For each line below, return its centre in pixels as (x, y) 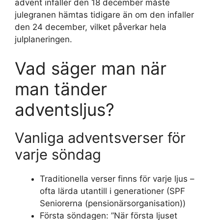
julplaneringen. (43, 39)
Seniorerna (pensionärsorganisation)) (113, 203)
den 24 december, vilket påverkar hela (91, 27)
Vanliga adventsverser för (100, 138)
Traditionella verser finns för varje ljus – (117, 179)
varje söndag (58, 154)
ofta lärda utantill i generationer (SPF (112, 191)
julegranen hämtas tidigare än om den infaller (104, 14)
